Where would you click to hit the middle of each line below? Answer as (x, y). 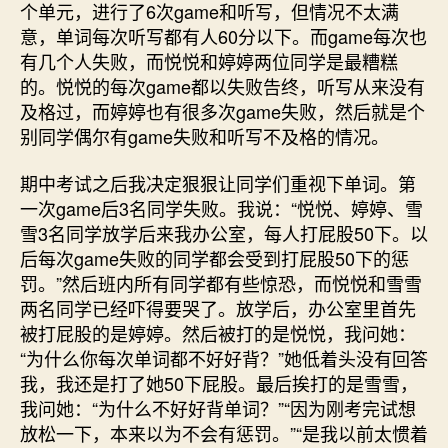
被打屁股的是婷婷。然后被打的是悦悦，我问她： (218, 333)
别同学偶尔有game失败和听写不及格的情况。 (204, 135)
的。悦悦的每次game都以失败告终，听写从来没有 (222, 85)
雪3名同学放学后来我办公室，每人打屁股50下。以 (224, 233)
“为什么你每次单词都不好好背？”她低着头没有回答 (224, 358)
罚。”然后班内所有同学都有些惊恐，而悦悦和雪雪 (221, 283)
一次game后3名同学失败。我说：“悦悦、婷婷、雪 (221, 208)
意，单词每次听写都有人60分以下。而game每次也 (223, 35)
